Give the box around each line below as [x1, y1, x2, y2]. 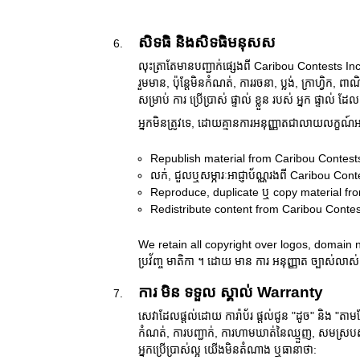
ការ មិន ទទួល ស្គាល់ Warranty [138, 284, 323, 301]
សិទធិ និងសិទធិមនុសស [138, 34, 276, 51]
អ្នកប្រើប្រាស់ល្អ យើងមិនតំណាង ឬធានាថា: [138, 343, 317, 356]
